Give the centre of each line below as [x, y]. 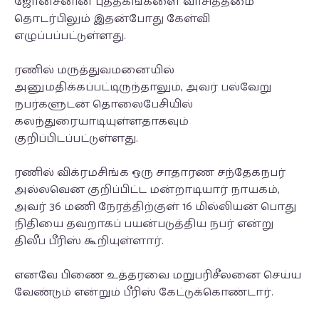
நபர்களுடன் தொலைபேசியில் [104, 104]
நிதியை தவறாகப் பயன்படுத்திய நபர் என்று [144, 224]
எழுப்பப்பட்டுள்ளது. [72, 36]
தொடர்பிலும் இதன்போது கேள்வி [112, 19]
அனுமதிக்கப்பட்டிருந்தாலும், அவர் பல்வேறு [143, 87]
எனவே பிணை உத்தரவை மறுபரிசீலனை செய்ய [158, 275]
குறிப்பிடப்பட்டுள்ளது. [78, 138]
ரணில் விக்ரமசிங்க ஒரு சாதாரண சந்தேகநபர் [150, 173]
